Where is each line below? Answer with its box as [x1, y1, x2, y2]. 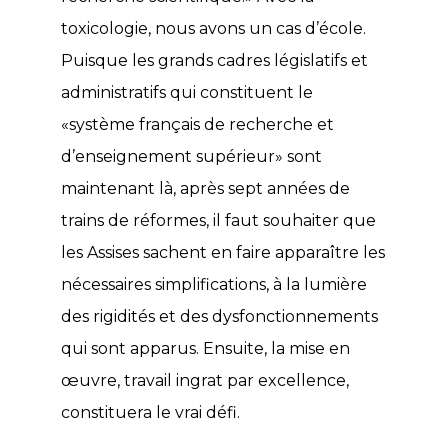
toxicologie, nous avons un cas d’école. [61, 18, 366, 38]
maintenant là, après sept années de [61, 178, 350, 198]
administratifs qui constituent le [61, 82, 313, 102]
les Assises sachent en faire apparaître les [61, 242, 385, 262]
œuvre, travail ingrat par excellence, [61, 370, 349, 390]
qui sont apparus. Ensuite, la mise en [61, 338, 350, 358]
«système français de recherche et [61, 114, 334, 134]
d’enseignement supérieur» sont [61, 146, 322, 166]
